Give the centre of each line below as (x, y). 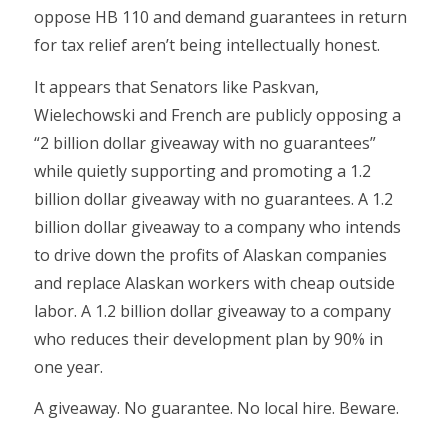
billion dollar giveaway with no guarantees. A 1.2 (213, 198)
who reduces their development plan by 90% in (208, 338)
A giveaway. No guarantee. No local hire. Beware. (216, 408)
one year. (68, 366)
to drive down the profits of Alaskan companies (210, 254)
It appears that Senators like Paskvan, (176, 86)
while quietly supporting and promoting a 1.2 (202, 170)
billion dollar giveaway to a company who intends (217, 226)
